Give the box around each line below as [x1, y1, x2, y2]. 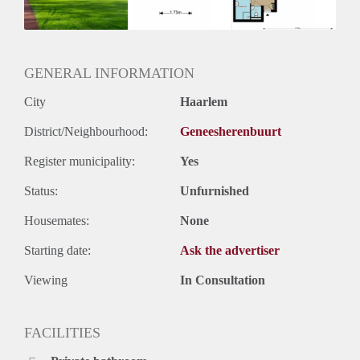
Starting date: [24, 243, 91, 258]
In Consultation [180, 273, 265, 288]
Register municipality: [24, 154, 135, 169]
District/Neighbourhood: [24, 125, 148, 139]
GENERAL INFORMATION [24, 65, 194, 82]
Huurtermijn [24, 2, 86, 16]
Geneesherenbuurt [180, 125, 281, 139]
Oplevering [24, 37, 81, 51]
